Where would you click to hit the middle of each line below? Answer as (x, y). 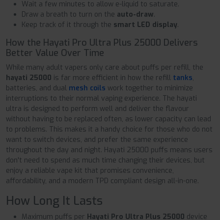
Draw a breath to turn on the (69, 14)
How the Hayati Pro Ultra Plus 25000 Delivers (102, 42)
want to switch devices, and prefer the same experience (97, 139)
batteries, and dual (37, 88)
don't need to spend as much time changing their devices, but (105, 160)
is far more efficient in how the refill (112, 78)
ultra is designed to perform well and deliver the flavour (97, 109)
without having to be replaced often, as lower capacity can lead (109, 119)
